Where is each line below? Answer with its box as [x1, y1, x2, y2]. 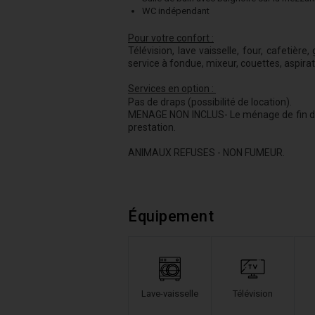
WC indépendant [142, 6, 212, 16]
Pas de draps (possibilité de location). [128, 96, 292, 108]
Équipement [128, 207, 214, 225]
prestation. [128, 122, 176, 133]
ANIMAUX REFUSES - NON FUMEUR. [128, 147, 285, 158]
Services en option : [128, 83, 214, 94]
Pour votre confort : [128, 32, 214, 44]
